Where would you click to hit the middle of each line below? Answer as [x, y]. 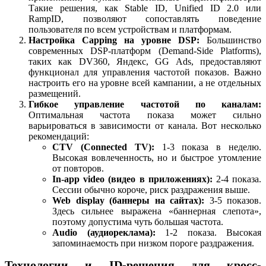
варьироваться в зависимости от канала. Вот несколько [145, 125]
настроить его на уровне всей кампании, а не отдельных [145, 83]
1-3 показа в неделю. [208, 147]
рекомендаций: [59, 136]
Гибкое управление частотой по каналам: [145, 104]
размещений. [55, 93]
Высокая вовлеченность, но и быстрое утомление [157, 157]
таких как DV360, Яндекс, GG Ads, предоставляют [145, 61]
